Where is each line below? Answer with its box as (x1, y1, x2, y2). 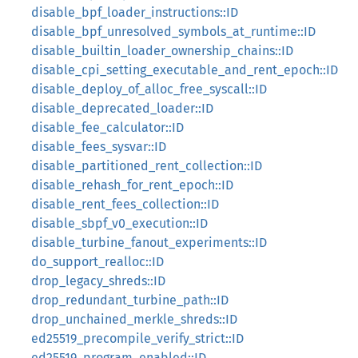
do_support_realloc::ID (31, 254, 164, 269)
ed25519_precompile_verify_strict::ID (31, 331, 244, 346)
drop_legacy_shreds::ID (31, 273, 165, 288)
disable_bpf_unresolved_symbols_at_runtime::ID (31, 24, 316, 39)
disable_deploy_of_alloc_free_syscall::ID (31, 82, 267, 97)
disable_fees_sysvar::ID (31, 139, 166, 154)
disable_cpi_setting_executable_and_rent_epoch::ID (31, 62, 338, 78)
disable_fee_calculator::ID (31, 120, 184, 135)
